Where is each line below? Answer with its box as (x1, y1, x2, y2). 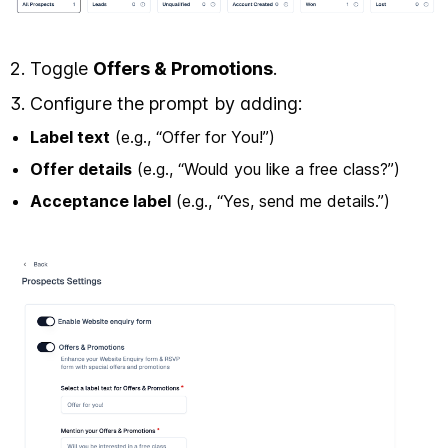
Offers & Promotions (93, 58, 273, 80)
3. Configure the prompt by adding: (10, 93, 302, 115)
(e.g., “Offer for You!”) (110, 127, 275, 148)
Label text (30, 127, 110, 148)
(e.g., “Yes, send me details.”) (171, 191, 390, 212)
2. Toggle (10, 58, 93, 80)
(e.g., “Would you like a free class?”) (132, 159, 400, 180)
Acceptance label (30, 191, 171, 212)
